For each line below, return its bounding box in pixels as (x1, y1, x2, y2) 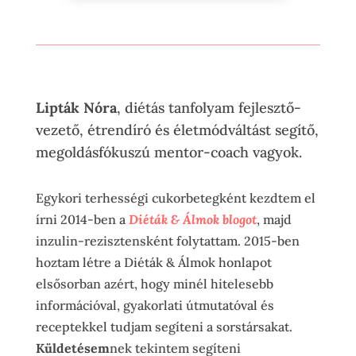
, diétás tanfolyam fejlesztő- (116, 98, 301, 117)
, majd (256, 211, 292, 227)
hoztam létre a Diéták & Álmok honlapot (35, 253, 272, 270)
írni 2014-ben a (35, 211, 129, 227)
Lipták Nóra (35, 98, 117, 117)
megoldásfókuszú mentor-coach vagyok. (35, 142, 302, 161)
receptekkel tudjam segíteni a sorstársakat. (35, 318, 292, 335)
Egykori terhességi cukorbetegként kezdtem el (35, 189, 315, 206)
